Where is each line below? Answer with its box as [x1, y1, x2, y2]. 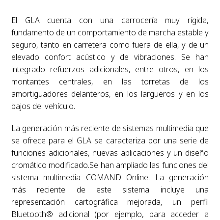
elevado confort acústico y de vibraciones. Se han [11, 51, 209, 62]
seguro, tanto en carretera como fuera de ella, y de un [11, 39, 209, 50]
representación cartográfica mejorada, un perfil [11, 196, 209, 207]
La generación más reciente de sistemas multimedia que [11, 122, 209, 134]
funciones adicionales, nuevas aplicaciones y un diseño [11, 147, 209, 158]
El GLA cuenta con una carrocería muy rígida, [11, 14, 209, 26]
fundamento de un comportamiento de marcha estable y [11, 27, 209, 38]
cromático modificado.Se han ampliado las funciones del [11, 159, 209, 170]
